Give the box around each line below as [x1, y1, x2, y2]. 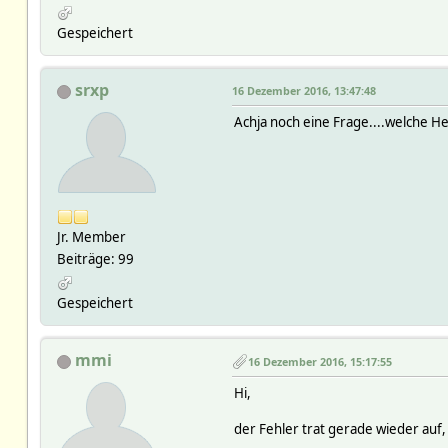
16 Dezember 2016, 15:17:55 [247, 353, 392, 369]
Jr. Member [56, 228, 126, 247]
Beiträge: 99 [56, 250, 134, 269]
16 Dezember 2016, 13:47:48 [231, 83, 376, 99]
